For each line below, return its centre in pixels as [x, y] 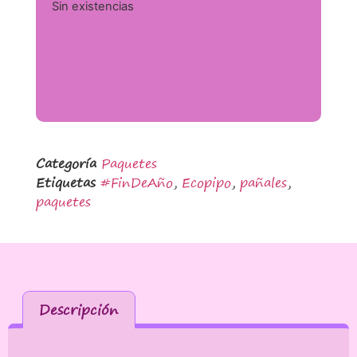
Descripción [79, 309]
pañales [263, 183]
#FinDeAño [136, 183]
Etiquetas [65, 183]
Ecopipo [206, 183]
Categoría [66, 164]
